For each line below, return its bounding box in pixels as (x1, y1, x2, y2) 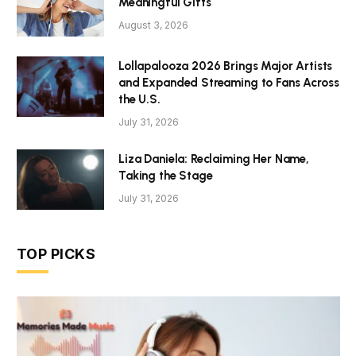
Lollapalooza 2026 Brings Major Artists (118, 58, 333, 73)
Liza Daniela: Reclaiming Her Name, (118, 151, 309, 166)
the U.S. (118, 91, 161, 106)
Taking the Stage (118, 168, 213, 183)
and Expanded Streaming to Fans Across (118, 75, 339, 90)
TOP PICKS (17, 245, 96, 262)
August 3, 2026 (118, 18, 188, 31)
